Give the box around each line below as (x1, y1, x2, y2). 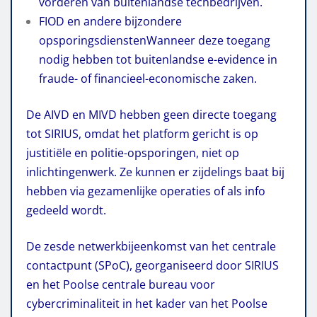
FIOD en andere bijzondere (39, 13, 182, 29)
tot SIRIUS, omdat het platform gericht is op (26, 125, 258, 142)
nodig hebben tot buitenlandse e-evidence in (39, 51, 277, 67)
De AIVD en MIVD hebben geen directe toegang (26, 106, 277, 122)
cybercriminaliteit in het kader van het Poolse (26, 295, 267, 311)
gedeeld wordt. (26, 202, 106, 218)
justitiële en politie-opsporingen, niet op (26, 144, 239, 161)
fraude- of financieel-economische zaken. (39, 70, 257, 86)
